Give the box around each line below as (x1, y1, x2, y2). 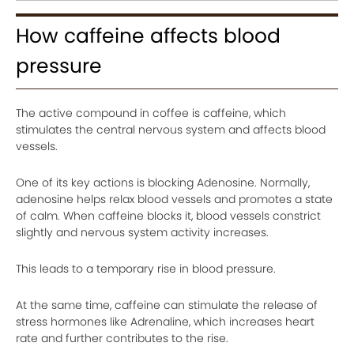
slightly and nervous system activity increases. (16, 224, 269, 241)
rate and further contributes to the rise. (16, 330, 228, 347)
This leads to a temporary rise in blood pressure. (16, 261, 276, 277)
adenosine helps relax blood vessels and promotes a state (16, 191, 333, 208)
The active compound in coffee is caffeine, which (16, 105, 286, 122)
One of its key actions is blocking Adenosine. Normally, (16, 175, 310, 191)
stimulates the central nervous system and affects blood (16, 122, 326, 138)
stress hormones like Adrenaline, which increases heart (16, 314, 314, 330)
